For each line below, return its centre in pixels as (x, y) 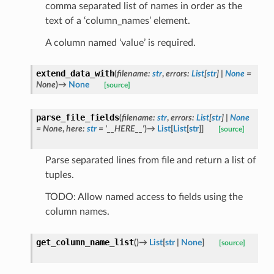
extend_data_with (75, 73)
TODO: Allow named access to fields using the (144, 197)
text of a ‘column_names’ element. (117, 20)
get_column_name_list (85, 242)
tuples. (59, 175)
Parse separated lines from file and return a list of (150, 160)
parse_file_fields (77, 117)
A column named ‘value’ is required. (120, 43)
